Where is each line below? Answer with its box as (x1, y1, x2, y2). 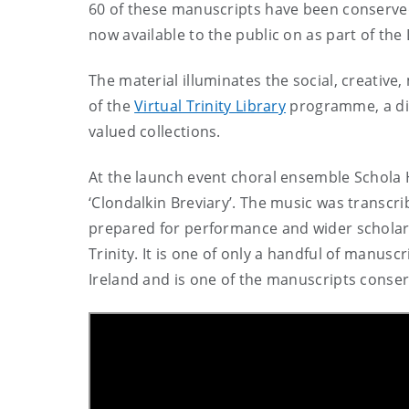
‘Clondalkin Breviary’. (89, 192, 240, 213)
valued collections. (89, 121, 225, 142)
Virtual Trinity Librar (134, 95, 278, 116)
